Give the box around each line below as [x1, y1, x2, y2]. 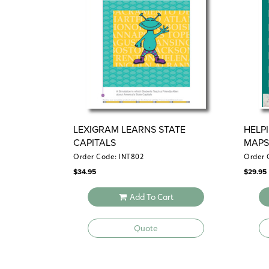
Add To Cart [129, 192, 174, 202]
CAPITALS [73, 136, 116, 150]
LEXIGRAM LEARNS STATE [73, 122, 186, 137]
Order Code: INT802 [73, 153, 144, 162]
